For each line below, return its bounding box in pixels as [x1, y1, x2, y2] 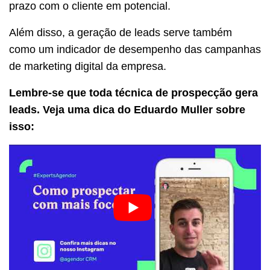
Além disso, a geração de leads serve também [9, 27, 232, 39]
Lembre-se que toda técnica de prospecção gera [9, 87, 258, 99]
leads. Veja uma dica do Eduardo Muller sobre [9, 104, 245, 116]
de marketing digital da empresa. [9, 60, 166, 73]
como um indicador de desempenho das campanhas [9, 43, 261, 56]
